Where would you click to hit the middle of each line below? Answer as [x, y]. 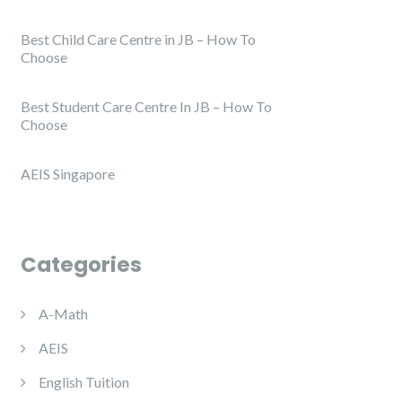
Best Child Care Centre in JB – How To [138, 39]
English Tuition [84, 382]
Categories [81, 265]
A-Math [63, 314]
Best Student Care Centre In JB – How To [146, 107]
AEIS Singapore [68, 174]
